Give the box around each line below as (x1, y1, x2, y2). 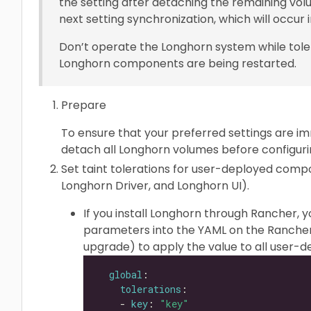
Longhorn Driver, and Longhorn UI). (61, 177, 249, 194)
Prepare (61, 96, 106, 113)
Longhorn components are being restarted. (59, 55, 296, 72)
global (109, 268, 142, 282)
